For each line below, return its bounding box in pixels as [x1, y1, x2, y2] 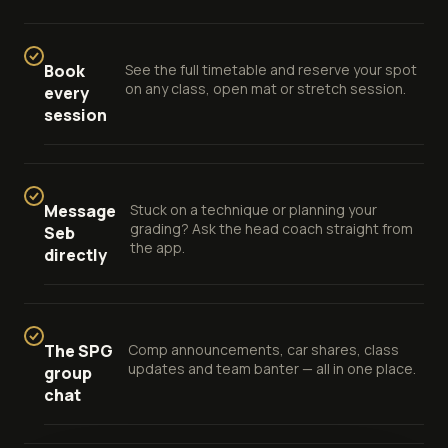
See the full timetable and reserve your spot [124, 59, 417, 79]
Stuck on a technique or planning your [129, 199, 377, 219]
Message [44, 199, 116, 222]
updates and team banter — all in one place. [128, 358, 417, 378]
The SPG [44, 339, 113, 362]
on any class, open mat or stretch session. [124, 78, 406, 98]
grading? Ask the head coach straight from [129, 218, 413, 238]
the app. [129, 237, 185, 257]
